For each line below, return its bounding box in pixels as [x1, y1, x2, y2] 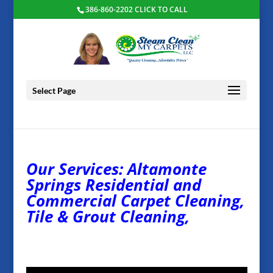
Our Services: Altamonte [26, 158, 207, 180]
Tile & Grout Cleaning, [26, 205, 190, 227]
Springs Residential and [26, 174, 201, 196]
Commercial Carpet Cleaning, [26, 190, 244, 211]
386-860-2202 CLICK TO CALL [85, 4, 188, 15]
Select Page [32, 85, 76, 96]
